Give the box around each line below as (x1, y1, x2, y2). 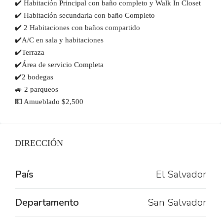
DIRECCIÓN (15, 138, 63, 148)
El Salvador (156, 168, 206, 181)
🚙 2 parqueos (15, 85, 58, 93)
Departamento (15, 196, 79, 209)
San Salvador (147, 196, 206, 209)
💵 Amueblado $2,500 (15, 98, 83, 106)
